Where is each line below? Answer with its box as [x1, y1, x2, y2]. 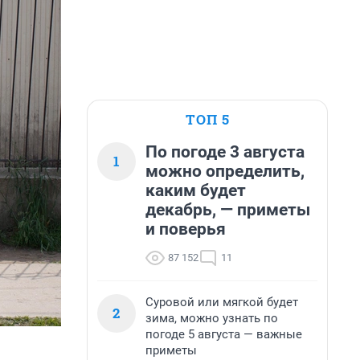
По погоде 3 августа [145, 142, 305, 162]
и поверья [145, 219, 226, 239]
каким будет [145, 181, 246, 200]
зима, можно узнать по [145, 311, 278, 325]
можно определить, [145, 162, 305, 181]
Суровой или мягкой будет [145, 295, 298, 309]
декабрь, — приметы [145, 200, 310, 219]
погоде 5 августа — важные [145, 327, 302, 342]
